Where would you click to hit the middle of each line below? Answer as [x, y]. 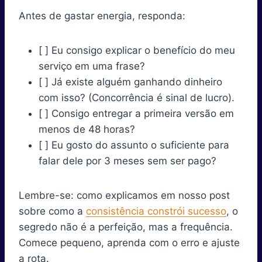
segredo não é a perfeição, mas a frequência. [126, 227]
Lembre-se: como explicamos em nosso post [124, 195]
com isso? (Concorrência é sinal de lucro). [137, 97]
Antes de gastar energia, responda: [102, 15]
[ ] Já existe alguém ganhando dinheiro [130, 82]
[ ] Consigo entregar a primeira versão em [136, 113]
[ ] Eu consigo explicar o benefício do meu [137, 50]
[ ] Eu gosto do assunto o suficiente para [134, 145]
